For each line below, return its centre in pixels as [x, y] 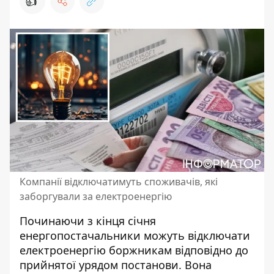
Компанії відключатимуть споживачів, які [119, 182]
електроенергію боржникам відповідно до [134, 250]
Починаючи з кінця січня [88, 221]
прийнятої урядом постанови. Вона [116, 265]
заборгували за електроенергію [96, 196]
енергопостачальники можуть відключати [135, 235]
